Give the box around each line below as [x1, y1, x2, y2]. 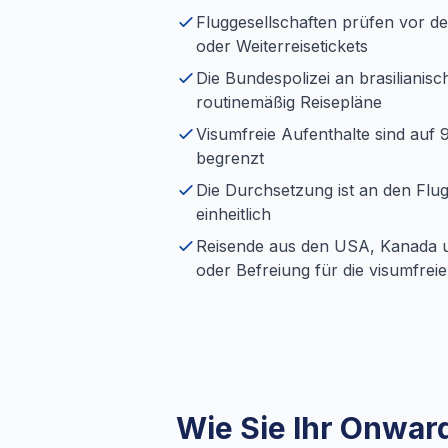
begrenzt [196, 148, 264, 168]
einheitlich [196, 204, 271, 224]
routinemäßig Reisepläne [196, 92, 382, 112]
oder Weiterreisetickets [196, 36, 368, 56]
